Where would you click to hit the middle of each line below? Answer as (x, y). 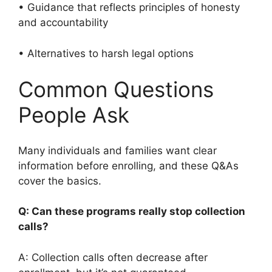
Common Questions (116, 89)
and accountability (66, 22)
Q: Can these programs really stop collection (132, 211)
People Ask (74, 115)
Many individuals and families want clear (117, 150)
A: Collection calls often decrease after (113, 257)
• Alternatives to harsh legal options (109, 53)
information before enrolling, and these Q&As (128, 165)
